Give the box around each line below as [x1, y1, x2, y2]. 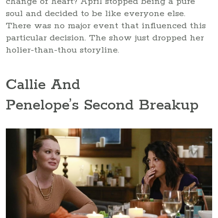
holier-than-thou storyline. [6, 44, 119, 55]
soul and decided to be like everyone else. [6, 8, 185, 19]
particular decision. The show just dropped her [6, 32, 204, 43]
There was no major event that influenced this [6, 20, 206, 31]
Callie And [6, 75, 80, 95]
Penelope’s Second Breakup [6, 96, 199, 115]
